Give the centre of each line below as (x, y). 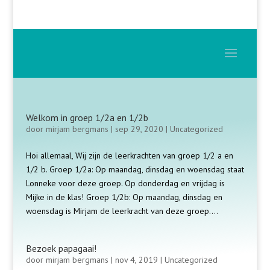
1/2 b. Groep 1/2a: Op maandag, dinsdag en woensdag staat (135, 169)
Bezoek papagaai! (61, 248)
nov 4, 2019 (136, 259)
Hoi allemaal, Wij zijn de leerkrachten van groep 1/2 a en (129, 155)
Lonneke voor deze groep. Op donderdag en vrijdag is (125, 183)
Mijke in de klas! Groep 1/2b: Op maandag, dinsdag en (124, 197)
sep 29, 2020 (139, 129)
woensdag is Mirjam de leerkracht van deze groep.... (122, 211)
